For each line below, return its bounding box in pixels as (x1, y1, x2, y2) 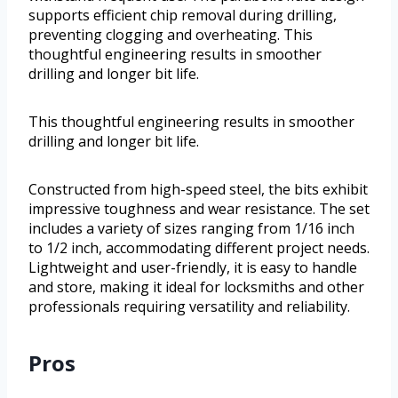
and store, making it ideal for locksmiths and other (28, 276, 364, 297)
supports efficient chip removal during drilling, (28, 4, 337, 25)
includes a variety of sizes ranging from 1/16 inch (28, 218, 354, 238)
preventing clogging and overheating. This (28, 24, 313, 44)
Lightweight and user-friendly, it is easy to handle (28, 257, 357, 277)
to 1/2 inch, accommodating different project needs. (28, 237, 370, 258)
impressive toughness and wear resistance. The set (28, 198, 370, 219)
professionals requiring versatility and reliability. (28, 296, 350, 316)
